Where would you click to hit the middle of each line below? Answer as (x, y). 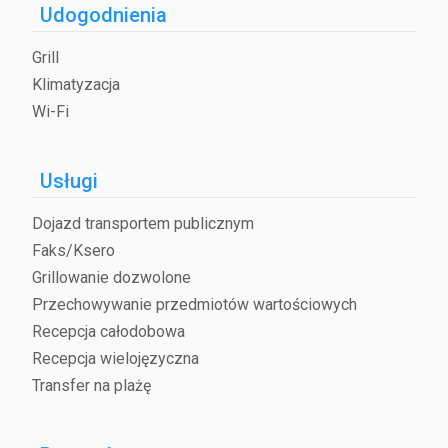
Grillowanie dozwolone (111, 278)
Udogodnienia (103, 15)
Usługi (69, 181)
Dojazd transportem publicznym (143, 224)
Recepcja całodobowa (108, 332)
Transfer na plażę (91, 386)
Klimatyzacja (76, 85)
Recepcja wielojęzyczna (115, 359)
